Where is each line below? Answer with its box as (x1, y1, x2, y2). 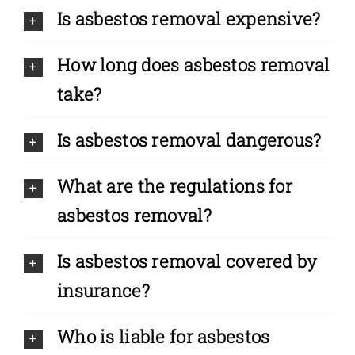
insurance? (56, 279, 150, 303)
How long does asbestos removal (56, 53, 330, 77)
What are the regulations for (56, 174, 292, 198)
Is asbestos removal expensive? (56, 7, 321, 31)
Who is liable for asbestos (56, 325, 270, 349)
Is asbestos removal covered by (56, 250, 318, 273)
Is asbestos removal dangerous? (56, 128, 322, 152)
